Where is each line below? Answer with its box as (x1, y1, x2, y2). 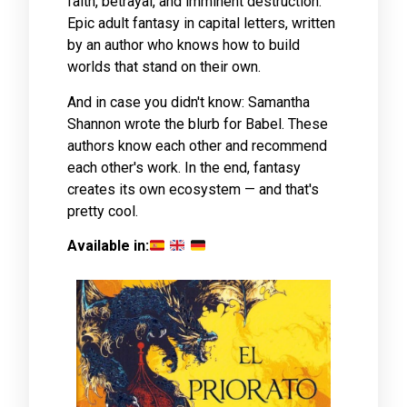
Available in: (67, 237, 149, 255)
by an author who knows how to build (67, 36, 300, 55)
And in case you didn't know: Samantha (67, 93, 310, 111)
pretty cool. (67, 202, 138, 220)
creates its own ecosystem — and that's (67, 180, 319, 198)
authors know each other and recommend (67, 136, 327, 154)
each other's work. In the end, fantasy (67, 158, 301, 176)
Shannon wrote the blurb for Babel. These (67, 114, 328, 133)
